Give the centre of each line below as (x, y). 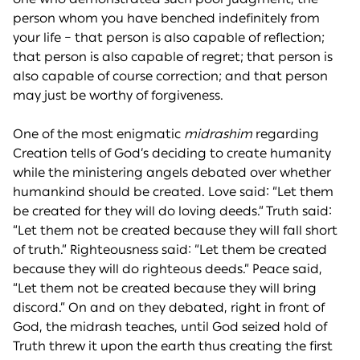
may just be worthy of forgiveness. (118, 96)
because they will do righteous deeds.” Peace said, (168, 269)
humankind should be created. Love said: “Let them (173, 192)
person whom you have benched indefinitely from (166, 18)
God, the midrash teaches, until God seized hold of (170, 327)
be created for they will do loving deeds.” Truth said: (172, 211)
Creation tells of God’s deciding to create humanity (172, 153)
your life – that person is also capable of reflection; (169, 38)
